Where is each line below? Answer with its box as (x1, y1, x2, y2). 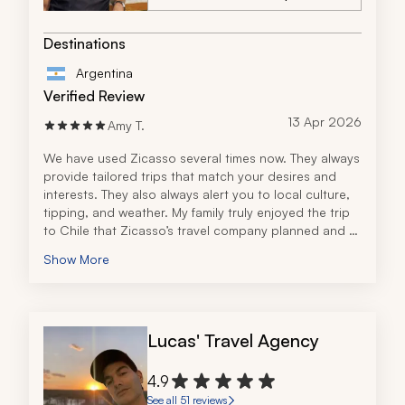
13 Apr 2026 (287, 114, 362, 130)
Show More (43, 251, 109, 268)
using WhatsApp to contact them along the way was (43, 240, 352, 257)
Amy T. (108, 118, 145, 134)
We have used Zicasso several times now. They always (43, 150, 360, 166)
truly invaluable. (43, 259, 135, 275)
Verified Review (43, 87, 145, 106)
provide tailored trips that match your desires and (43, 168, 336, 184)
